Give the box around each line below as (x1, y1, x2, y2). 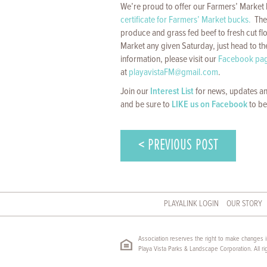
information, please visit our (120, 52, 218, 66)
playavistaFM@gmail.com (129, 66, 218, 79)
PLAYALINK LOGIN (164, 198, 219, 209)
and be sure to (120, 98, 172, 111)
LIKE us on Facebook (172, 98, 247, 111)
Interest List (150, 85, 194, 98)
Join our (120, 85, 150, 98)
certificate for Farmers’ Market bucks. (120, 13, 251, 26)
